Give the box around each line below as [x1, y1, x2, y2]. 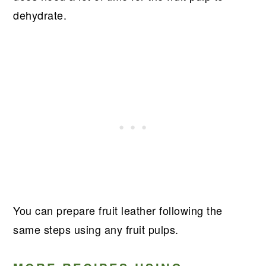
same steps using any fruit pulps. [13, 221, 179, 237]
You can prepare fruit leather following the [13, 202, 223, 218]
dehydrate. [13, 7, 67, 23]
